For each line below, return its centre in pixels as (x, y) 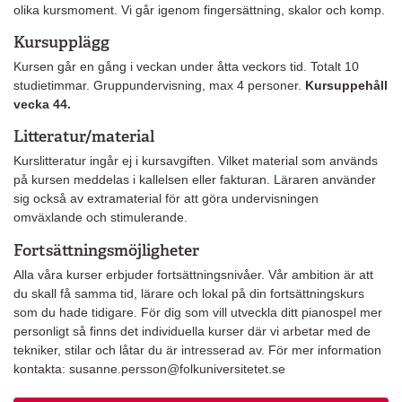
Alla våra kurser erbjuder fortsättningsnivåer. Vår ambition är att (193, 274)
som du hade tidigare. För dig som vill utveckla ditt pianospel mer (198, 312)
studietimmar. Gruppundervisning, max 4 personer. (159, 85)
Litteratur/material (84, 136)
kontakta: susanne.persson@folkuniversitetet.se (149, 368)
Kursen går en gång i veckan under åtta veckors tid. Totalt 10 (186, 66)
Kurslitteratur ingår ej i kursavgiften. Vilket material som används (196, 161)
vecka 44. (42, 104)
